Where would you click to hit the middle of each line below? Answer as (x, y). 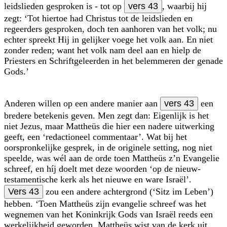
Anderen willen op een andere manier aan (82, 103)
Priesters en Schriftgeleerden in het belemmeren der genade (113, 61)
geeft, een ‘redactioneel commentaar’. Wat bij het (96, 137)
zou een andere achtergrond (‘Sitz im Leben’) (128, 191)
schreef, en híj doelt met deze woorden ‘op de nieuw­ (102, 168)
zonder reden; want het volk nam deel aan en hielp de (103, 50)
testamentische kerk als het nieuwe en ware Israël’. (98, 179)
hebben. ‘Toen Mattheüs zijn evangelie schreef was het (105, 203)
